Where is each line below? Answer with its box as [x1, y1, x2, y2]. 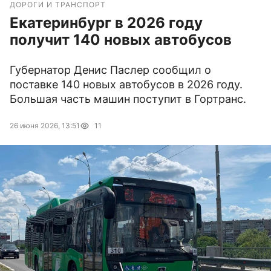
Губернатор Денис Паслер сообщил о [10, 64, 211, 77]
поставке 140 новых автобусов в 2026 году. [10, 78, 243, 91]
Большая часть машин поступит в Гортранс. [10, 93, 246, 106]
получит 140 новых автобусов [10, 31, 232, 49]
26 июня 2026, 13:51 [10, 121, 80, 131]
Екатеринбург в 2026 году [10, 14, 203, 32]
